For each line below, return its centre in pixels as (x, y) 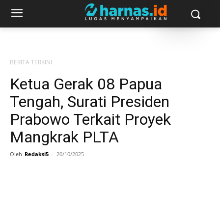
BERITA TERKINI (31, 62)
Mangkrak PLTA (64, 137)
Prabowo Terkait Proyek (90, 119)
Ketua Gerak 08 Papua (86, 84)
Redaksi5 (37, 154)
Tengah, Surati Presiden (90, 102)
